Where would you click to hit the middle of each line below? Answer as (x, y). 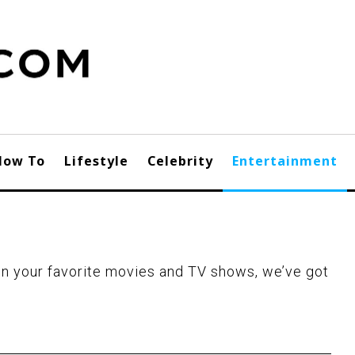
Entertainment (285, 161)
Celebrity (180, 161)
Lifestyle (96, 161)
